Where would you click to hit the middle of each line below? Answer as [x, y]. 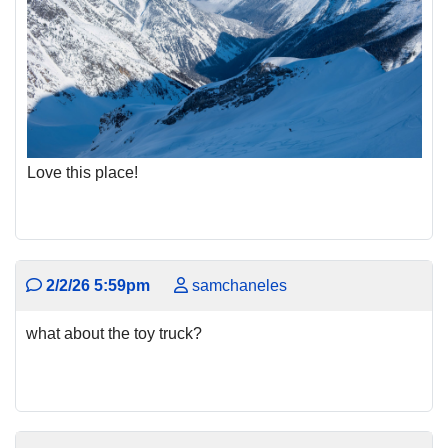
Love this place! [82, 173]
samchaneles [237, 285]
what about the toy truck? [114, 333]
